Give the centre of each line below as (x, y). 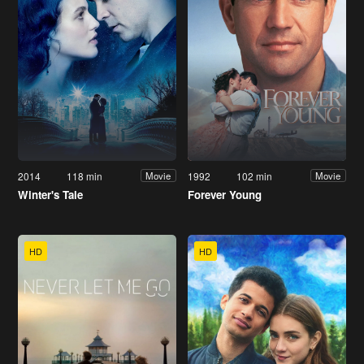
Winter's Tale (50, 194)
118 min (85, 175)
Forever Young (225, 194)
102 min (255, 175)
